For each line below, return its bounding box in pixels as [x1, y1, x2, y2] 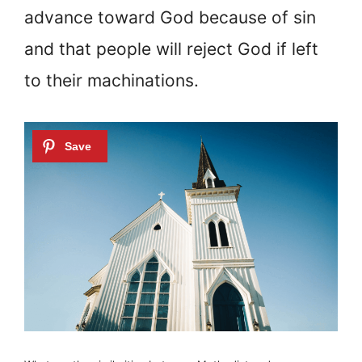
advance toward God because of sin [24, 7, 316, 28]
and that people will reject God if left [24, 39, 318, 60]
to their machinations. [24, 70, 199, 91]
